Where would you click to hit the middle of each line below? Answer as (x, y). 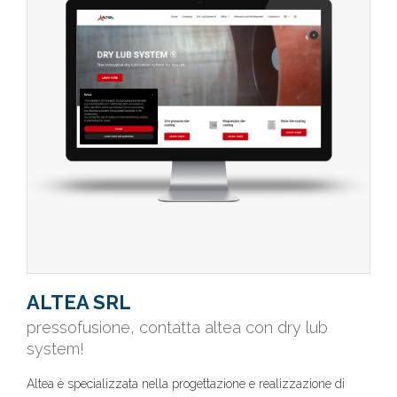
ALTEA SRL (79, 302)
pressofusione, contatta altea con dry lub (177, 327)
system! (55, 349)
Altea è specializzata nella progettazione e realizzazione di (186, 384)
